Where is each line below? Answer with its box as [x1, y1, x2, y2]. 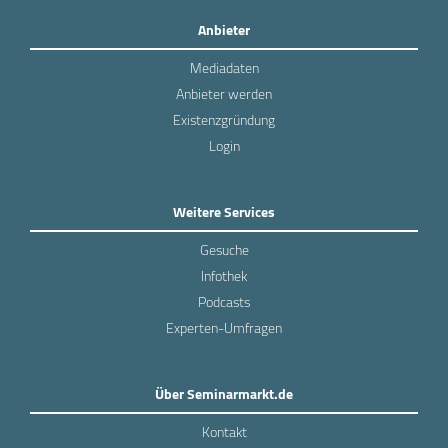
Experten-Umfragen [166, 314, 282, 341]
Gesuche [199, 236, 249, 263]
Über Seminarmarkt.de [155, 380, 293, 407]
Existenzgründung [173, 106, 275, 133]
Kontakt [201, 418, 247, 445]
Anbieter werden [176, 80, 272, 107]
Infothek [201, 262, 247, 289]
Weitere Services [173, 198, 275, 225]
